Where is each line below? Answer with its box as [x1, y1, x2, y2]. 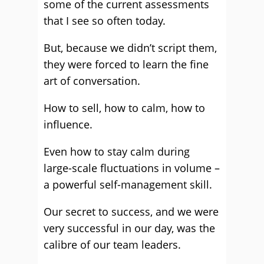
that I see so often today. [44, 14, 166, 28]
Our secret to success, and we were [44, 204, 219, 219]
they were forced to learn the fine [44, 57, 209, 71]
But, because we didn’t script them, [44, 41, 217, 55]
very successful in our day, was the [44, 221, 215, 235]
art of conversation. [44, 74, 140, 88]
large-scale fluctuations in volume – [44, 161, 220, 175]
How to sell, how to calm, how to [44, 101, 205, 115]
